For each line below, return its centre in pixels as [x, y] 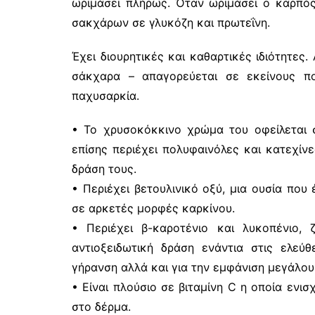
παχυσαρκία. [105, 95]
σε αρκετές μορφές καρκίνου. [153, 208]
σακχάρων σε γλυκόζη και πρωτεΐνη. [171, 22]
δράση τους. [104, 168]
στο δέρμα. [101, 306]
